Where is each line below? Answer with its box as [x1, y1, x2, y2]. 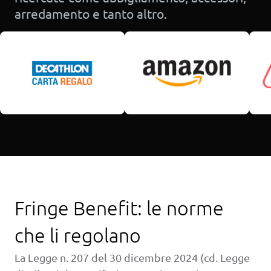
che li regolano [15, 224, 141, 247]
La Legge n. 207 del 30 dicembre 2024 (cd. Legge [15, 251, 250, 264]
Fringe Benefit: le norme [15, 197, 224, 220]
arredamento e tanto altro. [15, 5, 167, 22]
